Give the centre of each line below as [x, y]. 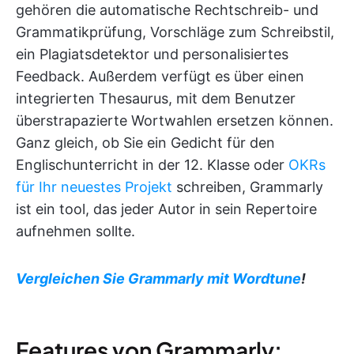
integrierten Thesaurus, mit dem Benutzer [156, 98]
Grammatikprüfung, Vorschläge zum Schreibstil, [175, 32]
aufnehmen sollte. [75, 231]
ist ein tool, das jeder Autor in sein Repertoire [166, 209]
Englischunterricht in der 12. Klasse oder [152, 164]
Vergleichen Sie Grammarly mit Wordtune [158, 278]
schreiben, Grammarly [248, 186]
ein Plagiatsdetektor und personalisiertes [152, 54]
